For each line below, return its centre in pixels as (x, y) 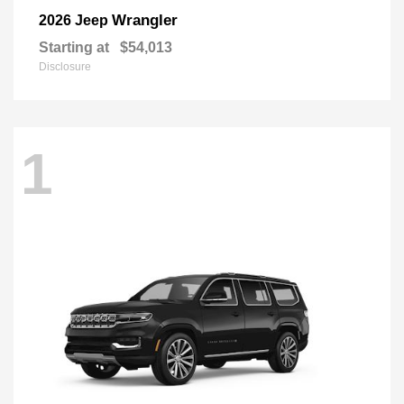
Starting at (74, 47)
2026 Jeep (75, 20)
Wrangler (145, 20)
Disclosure (65, 66)
